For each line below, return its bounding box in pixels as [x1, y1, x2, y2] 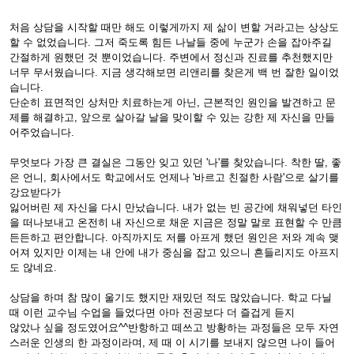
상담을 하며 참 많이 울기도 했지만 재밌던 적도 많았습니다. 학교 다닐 [9, 292, 332, 303]
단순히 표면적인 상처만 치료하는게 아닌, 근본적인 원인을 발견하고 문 [9, 96, 336, 108]
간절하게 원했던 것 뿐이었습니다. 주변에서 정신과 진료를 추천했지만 [9, 51, 333, 63]
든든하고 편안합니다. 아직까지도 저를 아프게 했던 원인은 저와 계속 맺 [9, 232, 339, 243]
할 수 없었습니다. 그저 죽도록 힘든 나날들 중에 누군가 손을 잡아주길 [9, 36, 332, 48]
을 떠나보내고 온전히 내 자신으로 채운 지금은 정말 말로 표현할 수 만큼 [9, 217, 342, 228]
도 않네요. [9, 262, 57, 273]
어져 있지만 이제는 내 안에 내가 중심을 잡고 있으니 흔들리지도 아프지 [9, 247, 339, 258]
